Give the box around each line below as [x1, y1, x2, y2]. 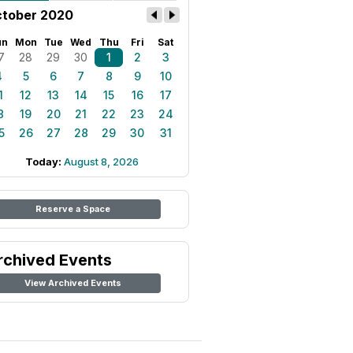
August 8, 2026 [64, 155, 139, 168]
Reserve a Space [35, 203, 110, 214]
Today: [25, 155, 64, 168]
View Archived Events [24, 277, 121, 288]
